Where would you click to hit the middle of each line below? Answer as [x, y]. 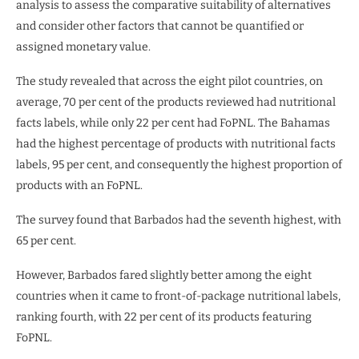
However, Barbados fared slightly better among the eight [164, 275]
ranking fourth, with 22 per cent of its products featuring [164, 317]
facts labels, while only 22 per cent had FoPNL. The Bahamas [173, 123]
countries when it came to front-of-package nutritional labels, [178, 296]
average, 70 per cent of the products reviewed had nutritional [176, 102]
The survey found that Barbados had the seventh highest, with [179, 220]
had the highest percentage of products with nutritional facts [176, 143]
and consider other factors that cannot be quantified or [160, 26]
